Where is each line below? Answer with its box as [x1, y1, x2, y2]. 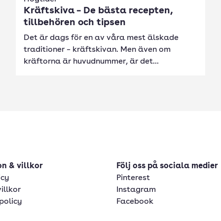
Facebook [116, 198, 153, 206]
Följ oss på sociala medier [116, 162, 218, 170]
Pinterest [116, 174, 150, 182]
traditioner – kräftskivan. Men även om [24, 46, 171, 54]
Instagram [116, 186, 156, 194]
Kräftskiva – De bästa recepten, [24, 6, 173, 16]
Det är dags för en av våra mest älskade [24, 34, 179, 42]
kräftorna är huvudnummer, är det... [24, 58, 159, 66]
